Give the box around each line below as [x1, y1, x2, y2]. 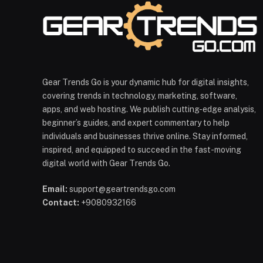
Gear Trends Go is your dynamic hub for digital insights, [42, 77, 249, 87]
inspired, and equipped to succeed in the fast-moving [42, 145, 241, 155]
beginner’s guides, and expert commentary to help [42, 118, 230, 128]
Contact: [42, 198, 79, 208]
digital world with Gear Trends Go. [42, 159, 170, 168]
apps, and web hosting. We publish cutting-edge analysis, [42, 104, 256, 114]
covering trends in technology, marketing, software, [42, 91, 237, 101]
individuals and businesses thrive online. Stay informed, [42, 131, 248, 141]
